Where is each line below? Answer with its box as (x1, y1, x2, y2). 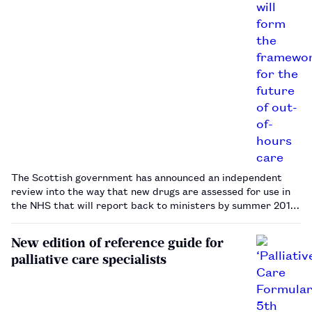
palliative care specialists (11, 251, 166, 267)
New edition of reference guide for (11, 234, 224, 251)
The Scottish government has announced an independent (11, 169, 282, 184)
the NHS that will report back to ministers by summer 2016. (11, 196, 299, 212)
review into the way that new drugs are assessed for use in (11, 182, 290, 198)
